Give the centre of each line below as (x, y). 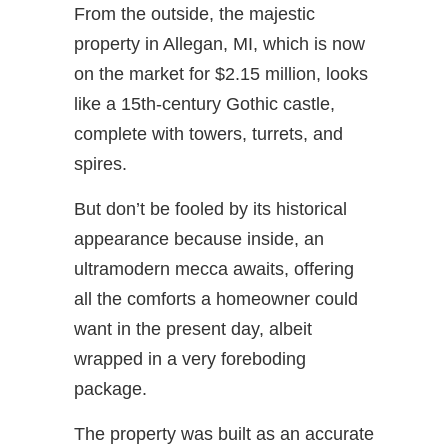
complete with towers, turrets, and (208, 133)
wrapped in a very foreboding (190, 358)
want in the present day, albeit (193, 328)
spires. (100, 163)
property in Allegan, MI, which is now (219, 43)
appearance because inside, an (199, 238)
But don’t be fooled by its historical (210, 208)
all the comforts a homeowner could (216, 298)
